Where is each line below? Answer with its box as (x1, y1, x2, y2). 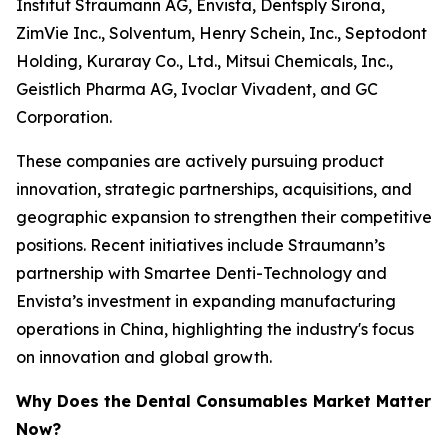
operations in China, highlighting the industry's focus (16, 319, 414, 339)
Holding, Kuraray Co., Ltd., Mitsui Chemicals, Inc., (16, 51, 393, 71)
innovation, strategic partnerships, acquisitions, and (16, 179, 412, 199)
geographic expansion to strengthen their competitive (16, 207, 432, 227)
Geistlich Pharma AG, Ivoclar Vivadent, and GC (16, 79, 378, 99)
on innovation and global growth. (16, 347, 272, 367)
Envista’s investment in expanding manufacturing (16, 291, 396, 311)
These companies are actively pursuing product (16, 151, 384, 171)
